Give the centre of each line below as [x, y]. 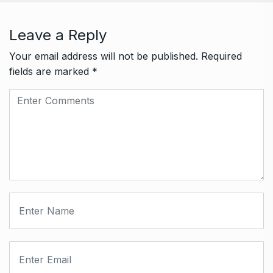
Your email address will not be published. [104, 56]
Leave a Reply [58, 35]
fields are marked [51, 71]
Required [222, 56]
